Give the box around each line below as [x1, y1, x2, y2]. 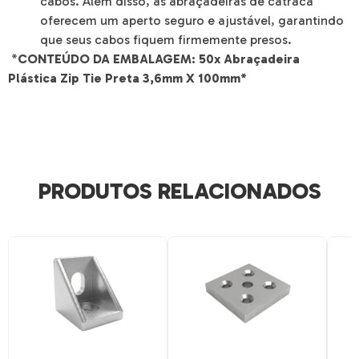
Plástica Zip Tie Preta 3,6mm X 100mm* [8, 70, 247, 86]
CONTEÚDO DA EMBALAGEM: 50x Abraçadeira [18, 50, 300, 67]
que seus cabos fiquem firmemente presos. [40, 31, 292, 47]
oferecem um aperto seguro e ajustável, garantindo [40, 12, 344, 28]
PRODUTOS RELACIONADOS [38, 178, 321, 205]
